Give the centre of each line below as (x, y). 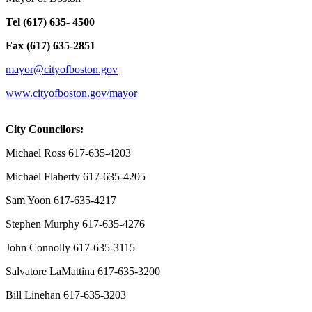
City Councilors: (45, 130)
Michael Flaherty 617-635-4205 (76, 177)
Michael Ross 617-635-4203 (68, 153)
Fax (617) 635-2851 (50, 46)
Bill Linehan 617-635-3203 (66, 295)
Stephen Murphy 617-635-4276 (75, 224)
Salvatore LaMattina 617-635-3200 (83, 272)
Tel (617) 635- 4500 (50, 22)
